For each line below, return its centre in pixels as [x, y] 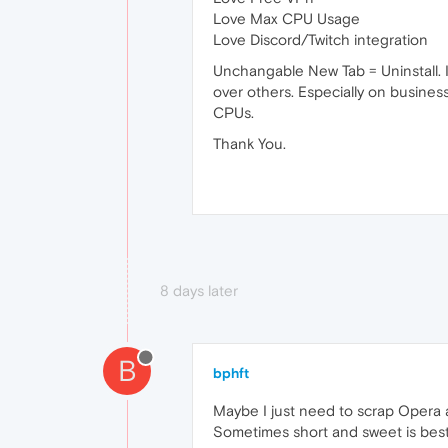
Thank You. [249, 144]
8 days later [199, 291]
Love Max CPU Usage [286, 19]
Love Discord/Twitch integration [320, 40]
